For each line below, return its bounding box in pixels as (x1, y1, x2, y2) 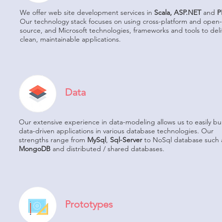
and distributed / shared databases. (53, 144, 165, 153)
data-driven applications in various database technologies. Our (19, 126, 214, 135)
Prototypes (65, 198, 113, 210)
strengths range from (19, 135, 87, 144)
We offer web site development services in (20, 8, 154, 17)
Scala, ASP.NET (154, 8, 203, 17)
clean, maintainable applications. (20, 35, 123, 44)
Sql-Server (110, 135, 142, 144)
